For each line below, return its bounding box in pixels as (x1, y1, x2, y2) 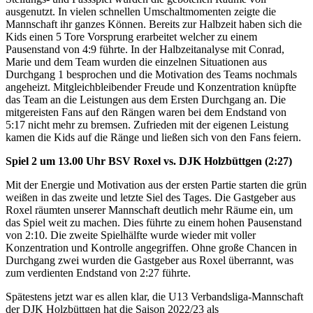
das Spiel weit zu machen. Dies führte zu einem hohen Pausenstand (6, 217, 302, 229)
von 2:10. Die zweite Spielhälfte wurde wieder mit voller (6, 229, 256, 242)
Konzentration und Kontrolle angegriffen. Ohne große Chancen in (6, 242, 297, 254)
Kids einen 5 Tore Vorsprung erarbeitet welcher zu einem (6, 31, 257, 43)
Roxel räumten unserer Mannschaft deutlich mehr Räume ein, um (6, 204, 293, 217)
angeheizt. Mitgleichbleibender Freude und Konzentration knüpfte (6, 81, 296, 94)
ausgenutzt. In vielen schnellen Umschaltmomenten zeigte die (6, 6, 276, 18)
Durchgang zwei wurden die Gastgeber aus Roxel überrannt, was (6, 254, 293, 267)
